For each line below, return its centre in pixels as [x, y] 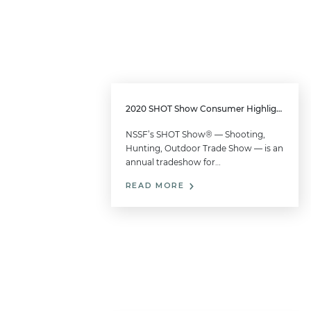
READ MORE [157, 186]
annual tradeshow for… [173, 162]
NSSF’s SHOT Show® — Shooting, [195, 135]
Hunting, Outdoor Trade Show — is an [204, 149]
